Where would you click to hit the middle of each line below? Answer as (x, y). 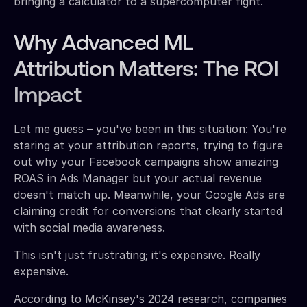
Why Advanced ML (103, 44)
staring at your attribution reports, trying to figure (148, 145)
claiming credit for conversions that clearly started (148, 211)
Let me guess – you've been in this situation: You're (150, 128)
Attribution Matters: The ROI (146, 70)
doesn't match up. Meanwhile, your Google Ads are (149, 194)
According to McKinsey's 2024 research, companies (150, 298)
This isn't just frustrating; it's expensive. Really (137, 255)
